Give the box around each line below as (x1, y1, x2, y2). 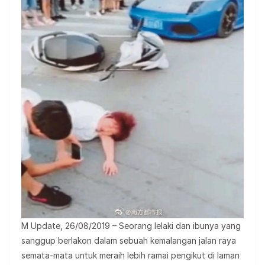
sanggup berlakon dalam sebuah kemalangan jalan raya (21, 235, 236, 245)
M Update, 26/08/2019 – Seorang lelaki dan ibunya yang (21, 220, 241, 231)
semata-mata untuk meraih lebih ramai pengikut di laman (21, 250, 240, 260)
